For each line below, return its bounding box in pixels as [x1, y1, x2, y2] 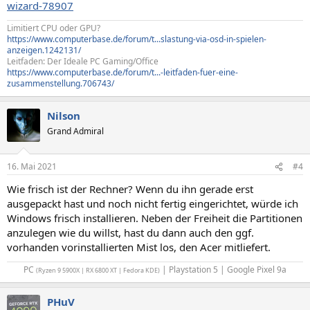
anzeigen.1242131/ [7, 44, 81, 56]
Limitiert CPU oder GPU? [7, 21, 100, 34]
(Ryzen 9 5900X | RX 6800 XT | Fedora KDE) [36, 266, 160, 275]
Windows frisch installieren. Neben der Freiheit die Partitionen [7, 211, 302, 225]
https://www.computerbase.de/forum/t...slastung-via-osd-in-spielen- [7, 33, 266, 45]
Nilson [47, 108, 80, 122]
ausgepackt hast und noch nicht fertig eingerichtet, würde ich [7, 197, 298, 210]
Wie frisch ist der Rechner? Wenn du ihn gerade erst [7, 182, 253, 196]
